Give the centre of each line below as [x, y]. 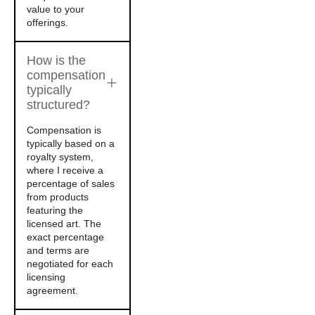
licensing [46, 277]
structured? [58, 105]
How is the [56, 60]
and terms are [58, 250]
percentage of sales [71, 184]
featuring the [55, 210]
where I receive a [65, 170]
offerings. [47, 22]
